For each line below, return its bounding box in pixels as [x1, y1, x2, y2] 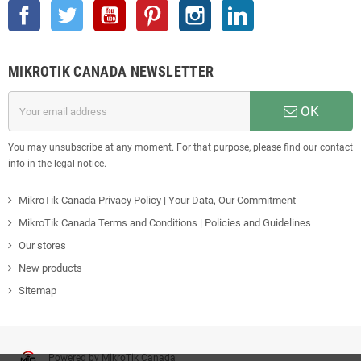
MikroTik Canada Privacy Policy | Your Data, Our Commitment [19, 194, 296, 207]
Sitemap [19, 284, 56, 297]
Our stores [19, 239, 66, 252]
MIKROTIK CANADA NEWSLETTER [8, 63, 214, 81]
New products [19, 262, 82, 275]
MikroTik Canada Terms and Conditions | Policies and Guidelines [19, 217, 311, 230]
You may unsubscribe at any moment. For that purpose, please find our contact [8, 142, 353, 154]
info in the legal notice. [8, 158, 106, 170]
